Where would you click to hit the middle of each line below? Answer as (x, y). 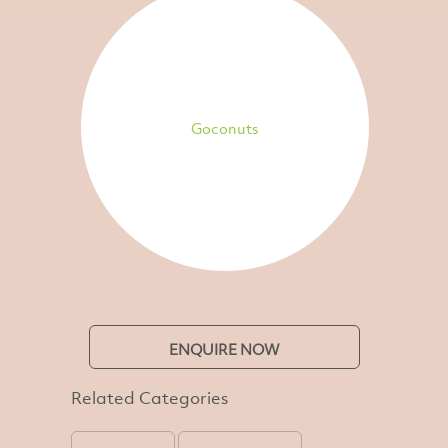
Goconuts (224, 127)
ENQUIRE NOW (224, 349)
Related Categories (150, 398)
